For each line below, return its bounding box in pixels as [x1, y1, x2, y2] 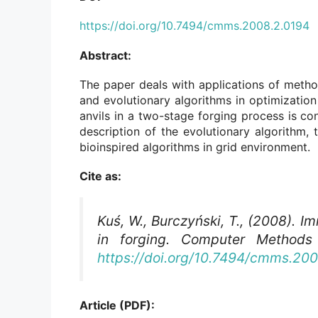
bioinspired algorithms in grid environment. [79, 139, 310, 154]
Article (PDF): [79, 298, 155, 313]
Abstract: [79, 48, 131, 62]
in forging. [97, 231, 181, 248]
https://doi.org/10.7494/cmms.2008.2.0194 [79, 18, 309, 33]
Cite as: [79, 168, 121, 183]
